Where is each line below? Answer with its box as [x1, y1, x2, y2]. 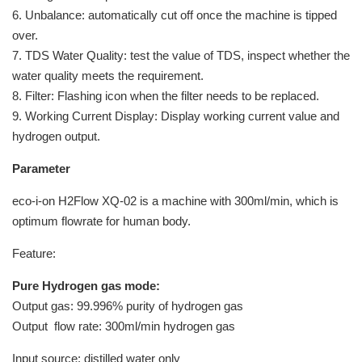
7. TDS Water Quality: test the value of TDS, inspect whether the [12, 48, 350, 63]
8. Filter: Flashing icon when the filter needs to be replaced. [12, 89, 319, 103]
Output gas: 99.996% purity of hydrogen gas [12, 299, 243, 314]
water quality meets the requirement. [12, 69, 204, 83]
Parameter [12, 162, 70, 176]
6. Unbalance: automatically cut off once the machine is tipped [12, 8, 337, 23]
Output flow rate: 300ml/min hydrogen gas [12, 319, 235, 334]
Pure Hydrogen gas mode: [12, 279, 160, 293]
